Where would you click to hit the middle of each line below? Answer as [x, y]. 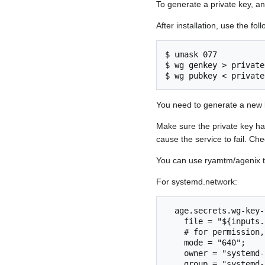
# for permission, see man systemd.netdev [174, 232]
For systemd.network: [197, 182]
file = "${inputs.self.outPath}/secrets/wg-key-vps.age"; [174, 222]
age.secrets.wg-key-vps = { [170, 211]
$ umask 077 [191, 55]
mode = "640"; [174, 243]
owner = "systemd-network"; [174, 253]
